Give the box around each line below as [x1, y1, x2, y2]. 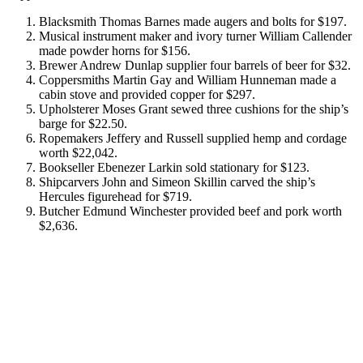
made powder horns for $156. [39, 44, 190, 58]
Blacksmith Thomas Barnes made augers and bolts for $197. [39, 15, 347, 29]
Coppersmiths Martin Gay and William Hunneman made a [39, 73, 336, 88]
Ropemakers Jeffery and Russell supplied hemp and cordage [39, 131, 347, 146]
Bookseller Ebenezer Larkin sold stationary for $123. [39, 160, 310, 175]
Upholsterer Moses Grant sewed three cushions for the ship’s [39, 102, 348, 117]
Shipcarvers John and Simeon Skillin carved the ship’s [39, 175, 315, 190]
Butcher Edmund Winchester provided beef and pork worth [39, 204, 342, 219]
